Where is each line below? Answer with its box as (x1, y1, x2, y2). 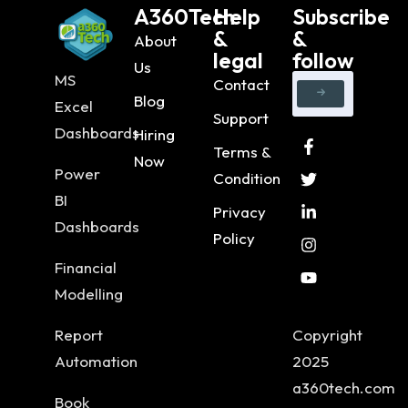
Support (213, 108, 269, 128)
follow (292, 46, 353, 75)
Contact (213, 75, 270, 95)
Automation (55, 352, 138, 372)
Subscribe (292, 3, 390, 31)
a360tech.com (292, 378, 395, 398)
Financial (55, 258, 117, 278)
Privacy (213, 202, 266, 222)
